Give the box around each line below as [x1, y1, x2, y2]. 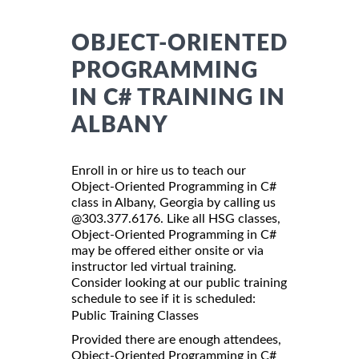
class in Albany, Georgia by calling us [71, 196, 276, 209]
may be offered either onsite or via [71, 244, 264, 257]
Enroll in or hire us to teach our [71, 163, 246, 177]
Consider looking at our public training [71, 276, 287, 289]
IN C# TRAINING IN [71, 86, 285, 109]
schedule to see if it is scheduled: [71, 292, 256, 305]
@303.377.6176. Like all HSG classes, [71, 212, 280, 225]
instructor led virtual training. [71, 260, 236, 273]
